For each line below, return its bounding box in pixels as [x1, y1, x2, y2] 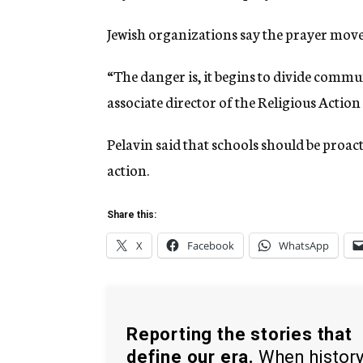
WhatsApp [279, 238, 329, 254]
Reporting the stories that [126, 323, 352, 344]
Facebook [187, 238, 234, 254]
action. [107, 159, 149, 181]
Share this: [107, 209, 156, 221]
